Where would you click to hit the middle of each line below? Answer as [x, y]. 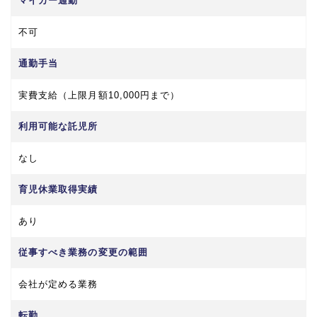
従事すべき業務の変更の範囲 [83, 252]
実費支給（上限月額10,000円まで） [99, 95]
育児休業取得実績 [58, 189]
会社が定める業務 [58, 284]
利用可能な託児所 [58, 126]
